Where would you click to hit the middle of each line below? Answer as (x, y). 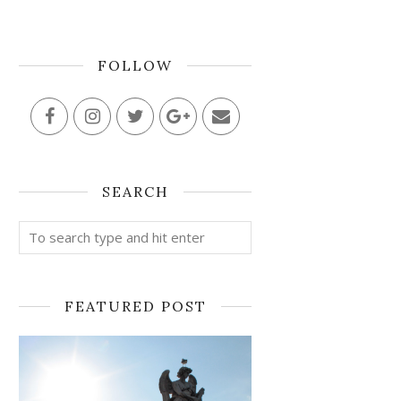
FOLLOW (135, 65)
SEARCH (135, 192)
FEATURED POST (135, 306)
